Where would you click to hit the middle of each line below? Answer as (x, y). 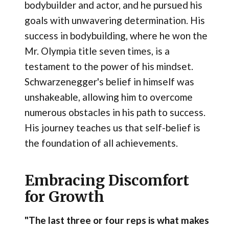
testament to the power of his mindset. (109, 66)
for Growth (64, 197)
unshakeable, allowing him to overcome (108, 97)
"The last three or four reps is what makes (117, 220)
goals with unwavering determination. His (114, 20)
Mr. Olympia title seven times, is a (97, 51)
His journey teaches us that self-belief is (112, 127)
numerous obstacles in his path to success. (115, 112)
